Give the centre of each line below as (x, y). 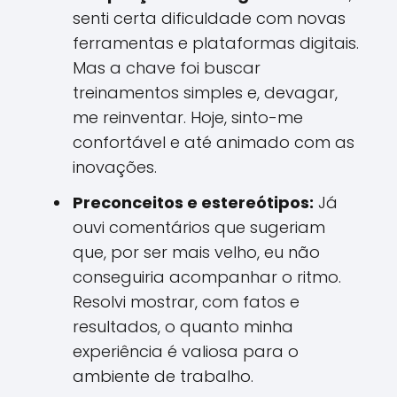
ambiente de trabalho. (163, 376)
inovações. (115, 167)
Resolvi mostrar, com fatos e (186, 302)
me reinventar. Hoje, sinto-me (188, 117)
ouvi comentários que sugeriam (199, 227)
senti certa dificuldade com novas (209, 18)
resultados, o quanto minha (183, 327)
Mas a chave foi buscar (167, 68)
